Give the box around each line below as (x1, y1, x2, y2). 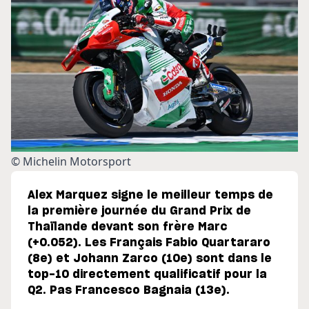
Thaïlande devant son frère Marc (28, 221, 228, 233)
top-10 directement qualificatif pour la (28, 269, 267, 281)
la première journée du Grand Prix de (28, 206, 251, 217)
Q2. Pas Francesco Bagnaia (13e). (28, 285, 230, 297)
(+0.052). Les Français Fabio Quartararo (28, 237, 270, 249)
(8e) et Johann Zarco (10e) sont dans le (28, 253, 272, 265)
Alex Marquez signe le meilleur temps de (28, 190, 273, 201)
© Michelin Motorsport (11, 154, 131, 170)
